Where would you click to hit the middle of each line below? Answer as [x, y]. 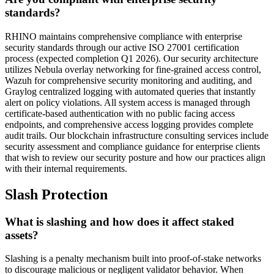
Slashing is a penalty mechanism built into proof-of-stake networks [133, 259]
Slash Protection [56, 194]
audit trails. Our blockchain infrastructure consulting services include [137, 135]
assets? [22, 235]
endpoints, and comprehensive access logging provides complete [129, 124]
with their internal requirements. [66, 168]
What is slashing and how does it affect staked [120, 221]
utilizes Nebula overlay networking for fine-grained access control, [133, 69]
